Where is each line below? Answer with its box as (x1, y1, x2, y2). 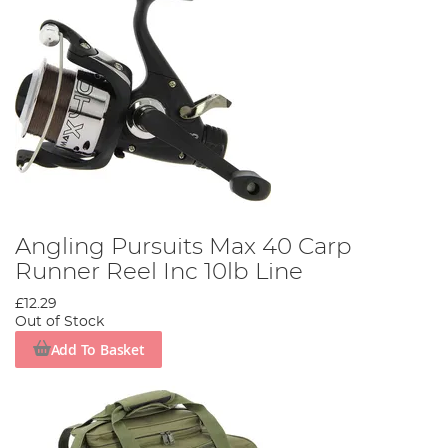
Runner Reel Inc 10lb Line (15, 260, 303, 285)
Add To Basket (50, 339, 145, 359)
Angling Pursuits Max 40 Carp (15, 235, 352, 260)
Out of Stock (15, 315, 104, 330)
